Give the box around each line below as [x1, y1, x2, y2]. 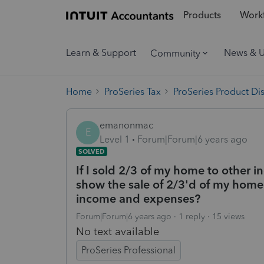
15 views [212, 211, 245, 222]
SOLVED [78, 147, 105, 156]
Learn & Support [66, 47, 136, 58]
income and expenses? [76, 191, 200, 206]
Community [150, 47, 200, 59]
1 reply [179, 211, 205, 222]
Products [183, 9, 221, 21]
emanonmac [100, 119, 153, 131]
